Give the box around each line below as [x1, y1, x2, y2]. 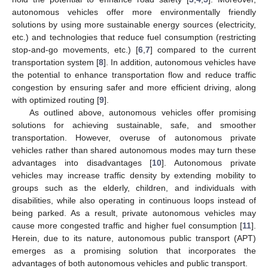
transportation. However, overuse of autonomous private [12, 132, 256, 142]
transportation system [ [12, 57, 99, 67]
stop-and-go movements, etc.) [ [12, 44, 138, 54]
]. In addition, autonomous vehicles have [103, 57, 256, 67]
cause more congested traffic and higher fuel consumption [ [12, 220, 242, 230]
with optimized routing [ [12, 95, 99, 105]
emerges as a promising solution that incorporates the [12, 245, 256, 255]
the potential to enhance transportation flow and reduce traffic [12, 69, 256, 80]
